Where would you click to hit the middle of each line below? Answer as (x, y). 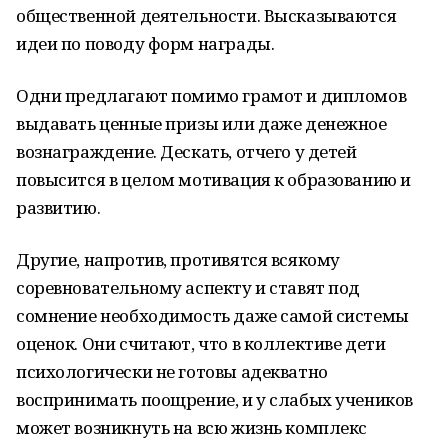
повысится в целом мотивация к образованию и (213, 179)
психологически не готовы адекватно (172, 371)
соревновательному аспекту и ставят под (188, 287)
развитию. (58, 207)
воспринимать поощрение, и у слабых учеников (214, 399)
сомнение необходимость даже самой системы (212, 315)
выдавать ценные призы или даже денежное (201, 123)
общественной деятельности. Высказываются (206, 15)
